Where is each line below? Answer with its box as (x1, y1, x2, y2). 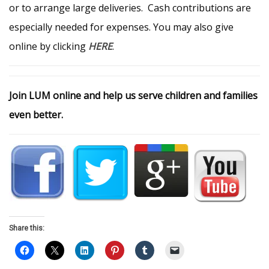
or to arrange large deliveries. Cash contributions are (9, 1, 251, 14)
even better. (9, 108, 63, 121)
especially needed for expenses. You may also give (9, 20, 234, 34)
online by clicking (9, 40, 88, 53)
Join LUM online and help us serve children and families (9, 89, 258, 102)
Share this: (9, 224, 44, 232)
